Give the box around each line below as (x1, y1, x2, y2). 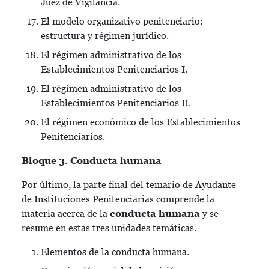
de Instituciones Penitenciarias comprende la (22, 193, 214, 205)
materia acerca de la (22, 208, 110, 219)
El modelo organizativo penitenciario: (41, 16, 203, 27)
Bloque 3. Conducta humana (22, 155, 162, 166)
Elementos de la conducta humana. (41, 246, 189, 258)
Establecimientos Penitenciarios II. (41, 97, 191, 109)
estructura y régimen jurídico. (41, 30, 169, 41)
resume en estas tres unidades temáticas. (22, 222, 196, 234)
